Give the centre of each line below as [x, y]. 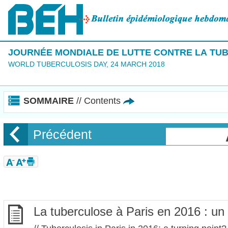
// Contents [98, 101]
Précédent [62, 134]
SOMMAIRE [50, 101]
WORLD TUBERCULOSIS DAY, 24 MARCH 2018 [87, 64]
